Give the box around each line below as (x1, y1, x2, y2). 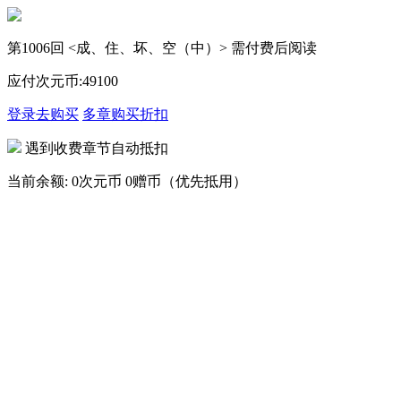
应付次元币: (7, 73, 82, 89)
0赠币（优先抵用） (125, 174, 247, 189)
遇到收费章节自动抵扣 (21, 141, 168, 156)
